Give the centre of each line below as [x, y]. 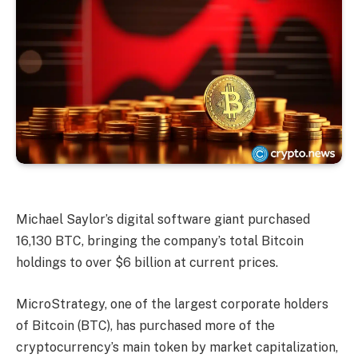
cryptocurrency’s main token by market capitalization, [177, 347]
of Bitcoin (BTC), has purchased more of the [145, 325]
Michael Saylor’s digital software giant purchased [163, 220]
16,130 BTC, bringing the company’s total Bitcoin [160, 241]
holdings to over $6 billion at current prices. [147, 263]
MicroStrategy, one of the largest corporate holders [172, 304]
